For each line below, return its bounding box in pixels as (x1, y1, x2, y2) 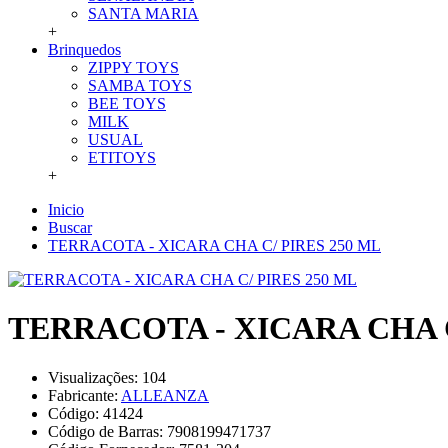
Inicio (48, 201, 84, 218)
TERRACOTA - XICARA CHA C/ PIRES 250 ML (48, 237, 381, 254)
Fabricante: (48, 386, 121, 404)
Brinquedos (48, 41, 121, 58)
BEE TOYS (88, 95, 166, 112)
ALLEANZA (121, 386, 209, 404)
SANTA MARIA (88, 5, 199, 22)
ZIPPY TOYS (88, 59, 179, 76)
